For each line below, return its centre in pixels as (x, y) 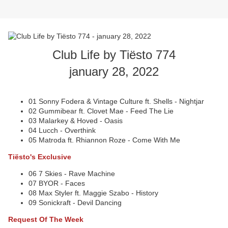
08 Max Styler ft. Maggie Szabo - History (94, 193)
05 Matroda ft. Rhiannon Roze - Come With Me (105, 140)
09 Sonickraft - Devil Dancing (76, 203)
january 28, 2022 (114, 72)
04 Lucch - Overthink (63, 131)
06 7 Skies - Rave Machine (73, 174)
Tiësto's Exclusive (40, 157)
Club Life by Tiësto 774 (114, 55)
